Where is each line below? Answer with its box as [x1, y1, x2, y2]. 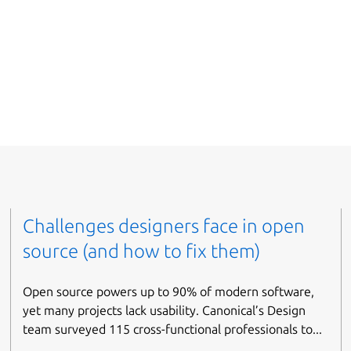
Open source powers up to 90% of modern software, [23, 284, 315, 299]
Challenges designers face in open [23, 215, 306, 237]
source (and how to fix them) [23, 241, 261, 262]
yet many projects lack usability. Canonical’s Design [23, 302, 306, 317]
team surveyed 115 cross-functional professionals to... [23, 321, 323, 336]
